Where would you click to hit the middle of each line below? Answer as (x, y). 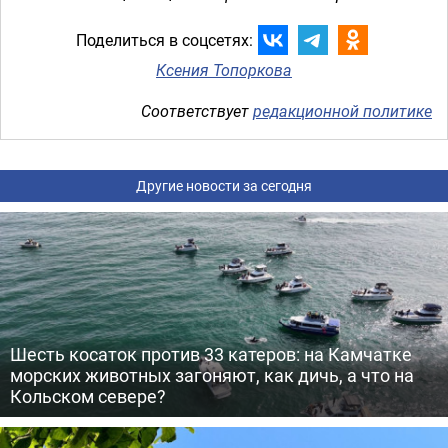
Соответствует (197, 111)
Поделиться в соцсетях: (164, 39)
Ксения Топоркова (224, 70)
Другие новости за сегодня (224, 185)
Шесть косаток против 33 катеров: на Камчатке (211, 354)
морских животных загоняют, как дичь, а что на (212, 375)
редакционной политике (342, 111)
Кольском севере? (88, 396)
